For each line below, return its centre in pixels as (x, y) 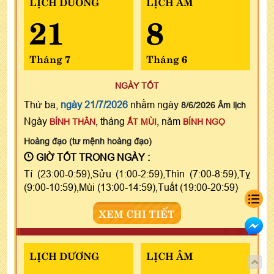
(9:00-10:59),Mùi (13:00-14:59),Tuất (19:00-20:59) (131, 187)
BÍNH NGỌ (204, 122)
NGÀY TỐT (137, 86)
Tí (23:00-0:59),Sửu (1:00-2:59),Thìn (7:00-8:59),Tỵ (137, 174)
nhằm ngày (154, 105)
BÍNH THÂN (72, 122)
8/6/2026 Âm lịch (213, 106)
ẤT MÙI (142, 122)
